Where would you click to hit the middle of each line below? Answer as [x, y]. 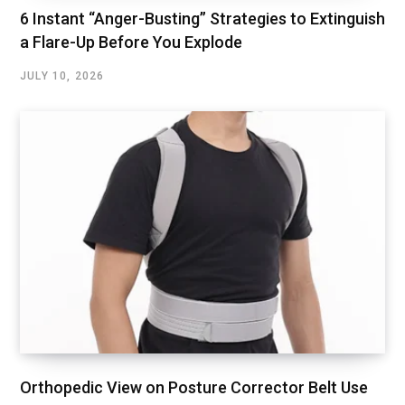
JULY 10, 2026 [62, 76]
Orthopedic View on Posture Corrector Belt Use [194, 387]
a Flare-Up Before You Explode [131, 42]
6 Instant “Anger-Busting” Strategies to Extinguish [202, 19]
